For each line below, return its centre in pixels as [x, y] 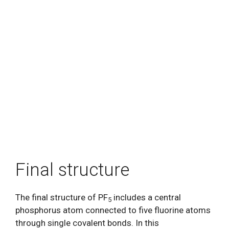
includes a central [146, 197]
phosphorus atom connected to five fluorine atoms [113, 210]
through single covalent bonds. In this [87, 223]
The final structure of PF [62, 197]
